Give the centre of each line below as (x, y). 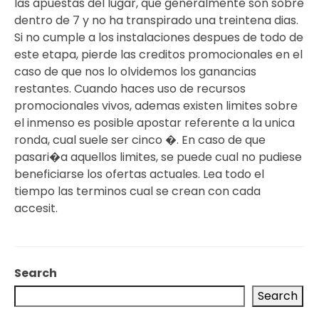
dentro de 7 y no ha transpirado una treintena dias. (156, 20)
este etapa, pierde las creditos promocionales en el (158, 54)
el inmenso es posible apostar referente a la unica (155, 122)
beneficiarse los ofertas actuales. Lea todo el (139, 174)
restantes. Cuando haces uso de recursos (130, 88)
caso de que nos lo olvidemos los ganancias (135, 71)
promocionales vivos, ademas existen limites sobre (156, 105)
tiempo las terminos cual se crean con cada (137, 191)
